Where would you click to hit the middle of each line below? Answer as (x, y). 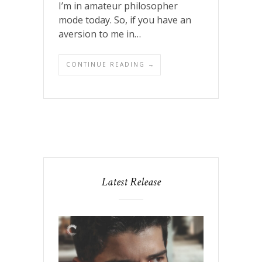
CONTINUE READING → (111, 65)
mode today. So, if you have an (125, 20)
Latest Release (131, 182)
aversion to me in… (100, 34)
